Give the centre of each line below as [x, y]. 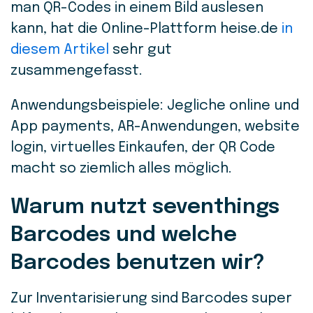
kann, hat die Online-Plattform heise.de [146, 29]
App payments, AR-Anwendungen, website [155, 127]
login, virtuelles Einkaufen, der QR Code [143, 148]
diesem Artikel [60, 50]
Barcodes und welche [124, 235]
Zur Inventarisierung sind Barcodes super [151, 299]
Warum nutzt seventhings [145, 208]
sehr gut [140, 50]
